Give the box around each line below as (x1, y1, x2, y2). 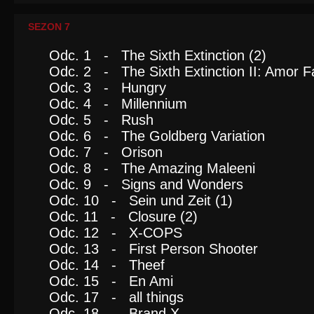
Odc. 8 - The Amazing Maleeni (49, 161, 255, 176)
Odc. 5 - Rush (49, 112, 153, 128)
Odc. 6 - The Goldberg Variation (49, 128, 265, 144)
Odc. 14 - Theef (49, 257, 165, 273)
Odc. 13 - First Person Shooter (49, 241, 258, 257)
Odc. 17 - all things (49, 289, 184, 305)
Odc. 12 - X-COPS (49, 225, 182, 240)
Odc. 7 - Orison (49, 144, 163, 160)
